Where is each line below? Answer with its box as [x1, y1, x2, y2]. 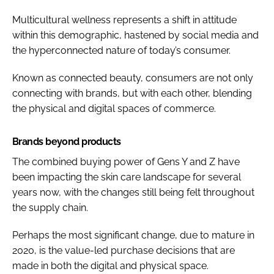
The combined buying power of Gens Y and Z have [12, 155, 240, 168]
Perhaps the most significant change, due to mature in [12, 229, 254, 241]
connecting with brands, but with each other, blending [12, 87, 252, 99]
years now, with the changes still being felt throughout [12, 186, 254, 198]
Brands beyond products [12, 135, 121, 147]
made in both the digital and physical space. [12, 259, 209, 272]
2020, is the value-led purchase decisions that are [12, 244, 235, 256]
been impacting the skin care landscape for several [12, 171, 241, 183]
